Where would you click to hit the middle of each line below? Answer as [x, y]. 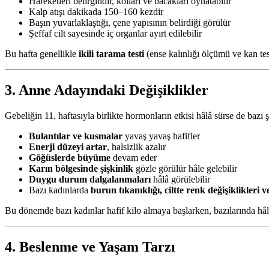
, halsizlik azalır [136, 147]
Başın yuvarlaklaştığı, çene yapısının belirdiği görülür [130, 23]
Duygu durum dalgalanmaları [90, 180]
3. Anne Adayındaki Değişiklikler [107, 90]
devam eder [134, 158]
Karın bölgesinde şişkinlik [81, 169]
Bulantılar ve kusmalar [76, 136]
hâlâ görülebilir [180, 180]
